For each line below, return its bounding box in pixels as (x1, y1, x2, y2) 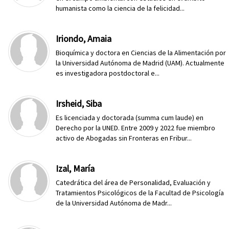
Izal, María (56, 163, 95, 174)
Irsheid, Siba (56, 98, 102, 109)
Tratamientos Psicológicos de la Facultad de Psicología (56, 188, 224, 197)
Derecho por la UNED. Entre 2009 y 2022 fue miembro (56, 123, 216, 132)
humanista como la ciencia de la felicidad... (56, 4, 185, 13)
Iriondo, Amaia (56, 33, 112, 44)
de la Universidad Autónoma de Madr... (56, 198, 172, 208)
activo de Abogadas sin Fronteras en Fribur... (56, 133, 192, 143)
